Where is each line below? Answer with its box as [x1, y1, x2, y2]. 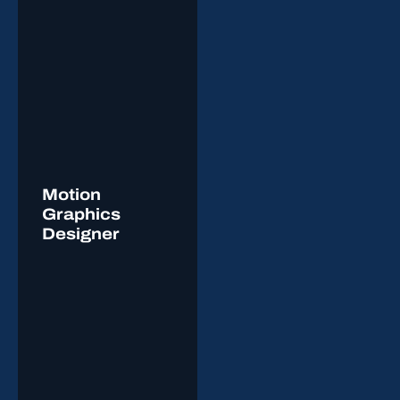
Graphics [42, 204, 121, 223]
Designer [42, 224, 120, 243]
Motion [42, 185, 101, 204]
